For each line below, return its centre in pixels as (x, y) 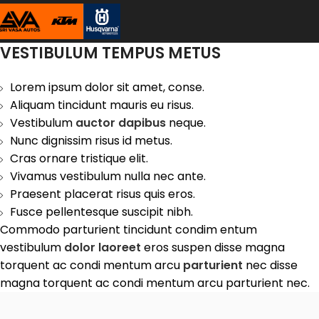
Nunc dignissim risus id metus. (91, 141)
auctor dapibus (121, 123)
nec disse (270, 265)
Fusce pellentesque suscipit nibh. (101, 212)
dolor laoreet (103, 247)
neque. (186, 123)
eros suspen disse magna (213, 247)
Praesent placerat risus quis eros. (103, 194)
